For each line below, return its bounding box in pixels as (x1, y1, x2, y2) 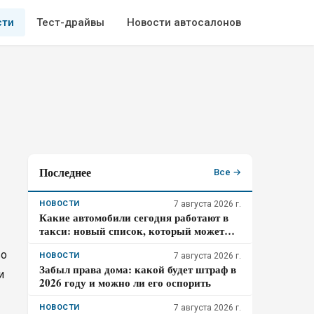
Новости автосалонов (127, 16, 241, 29)
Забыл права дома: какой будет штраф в (39, 261, 236, 277)
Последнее (39, 164, 91, 180)
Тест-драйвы (36, 16, 104, 29)
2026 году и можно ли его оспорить (39, 275, 211, 290)
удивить (39, 236, 78, 252)
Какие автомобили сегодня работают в (39, 210, 228, 225)
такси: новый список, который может (39, 223, 224, 238)
